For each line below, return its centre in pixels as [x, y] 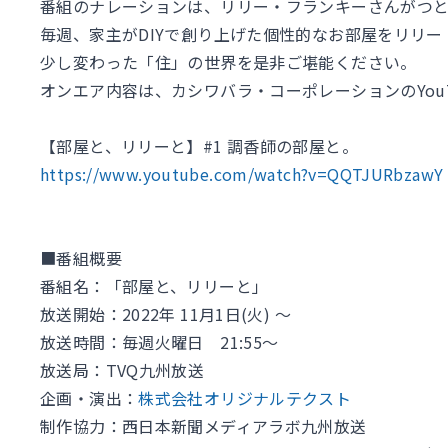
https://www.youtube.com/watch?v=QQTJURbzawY [242, 174]
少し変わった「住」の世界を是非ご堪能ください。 [228, 62]
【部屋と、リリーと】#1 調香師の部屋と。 [199, 146]
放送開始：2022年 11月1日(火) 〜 [165, 314]
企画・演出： [89, 398]
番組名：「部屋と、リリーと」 [154, 286]
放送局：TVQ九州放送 [122, 370]
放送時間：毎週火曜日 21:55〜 [159, 342]
